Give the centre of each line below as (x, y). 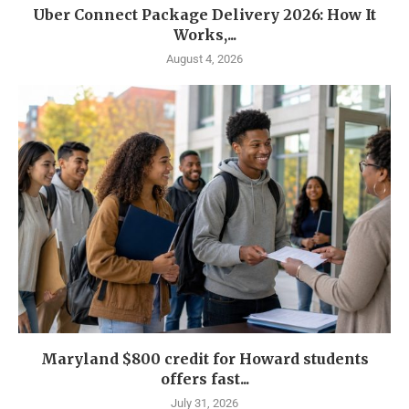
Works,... (204, 35)
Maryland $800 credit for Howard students (204, 359)
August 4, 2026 (204, 59)
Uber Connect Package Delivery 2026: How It (204, 15)
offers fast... (204, 379)
